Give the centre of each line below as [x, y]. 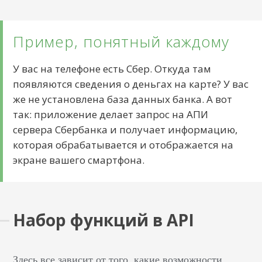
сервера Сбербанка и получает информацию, [125, 130]
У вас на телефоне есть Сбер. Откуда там [112, 69]
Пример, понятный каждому [121, 42]
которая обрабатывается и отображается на [123, 145]
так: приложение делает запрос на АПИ [111, 114]
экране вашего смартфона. [79, 160]
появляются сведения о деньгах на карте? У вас [131, 84]
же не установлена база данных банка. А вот [123, 99]
